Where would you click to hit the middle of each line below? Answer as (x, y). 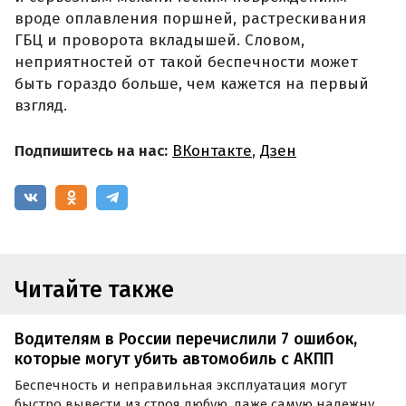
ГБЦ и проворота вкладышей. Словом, (159, 41)
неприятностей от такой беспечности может (186, 63)
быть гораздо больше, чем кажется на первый (192, 84)
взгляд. (41, 106)
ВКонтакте (212, 150)
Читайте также (94, 290)
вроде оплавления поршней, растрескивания (190, 19)
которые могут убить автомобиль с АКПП (174, 359)
